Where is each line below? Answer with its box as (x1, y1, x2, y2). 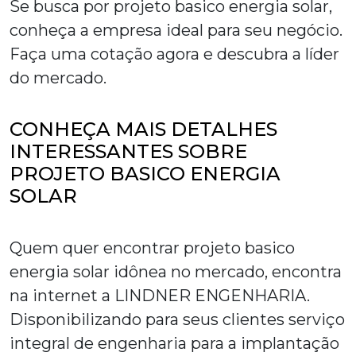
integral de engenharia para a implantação (10, 334, 339, 354)
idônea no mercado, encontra (110, 262, 342, 282)
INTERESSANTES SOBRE (10, 140, 247, 164)
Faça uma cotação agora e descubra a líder (10, 44, 339, 64)
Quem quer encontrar (10, 238, 184, 258)
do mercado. (10, 68, 106, 88)
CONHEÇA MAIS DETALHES (10, 118, 277, 141)
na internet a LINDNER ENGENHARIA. (10, 286, 310, 306)
